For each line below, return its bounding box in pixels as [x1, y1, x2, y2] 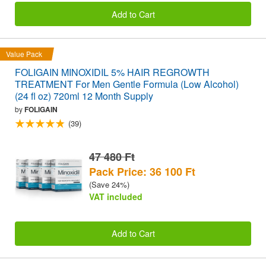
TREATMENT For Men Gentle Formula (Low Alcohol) [15, 77, 239, 91]
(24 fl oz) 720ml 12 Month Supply [15, 88, 153, 103]
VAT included [89, 190, 142, 202]
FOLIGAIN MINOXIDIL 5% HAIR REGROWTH [15, 65, 210, 79]
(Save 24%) [89, 178, 129, 190]
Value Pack [6, 48, 42, 59]
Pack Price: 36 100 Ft [89, 163, 195, 179]
